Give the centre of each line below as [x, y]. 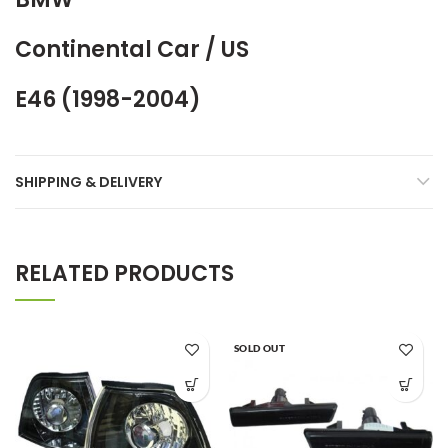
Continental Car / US [132, 49]
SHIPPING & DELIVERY [88, 182]
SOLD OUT [260, 348]
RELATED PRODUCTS [124, 273]
